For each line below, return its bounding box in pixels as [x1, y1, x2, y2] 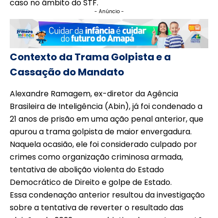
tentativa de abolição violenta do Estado [10, 164, 164, 176]
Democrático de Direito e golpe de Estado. [10, 177, 172, 188]
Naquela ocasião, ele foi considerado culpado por [10, 139, 197, 150]
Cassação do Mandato [10, 65, 124, 79]
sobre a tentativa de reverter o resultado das [10, 202, 183, 214]
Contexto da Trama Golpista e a [10, 50, 171, 64]
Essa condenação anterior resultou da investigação [10, 189, 205, 201]
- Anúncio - [94, 8, 124, 16]
